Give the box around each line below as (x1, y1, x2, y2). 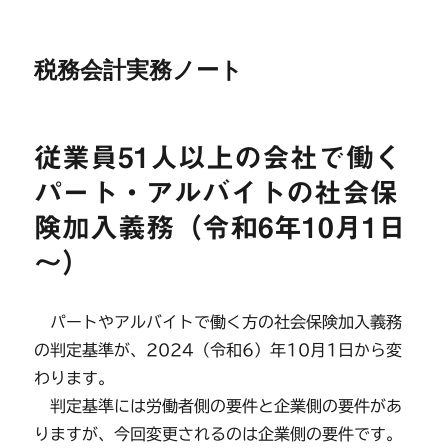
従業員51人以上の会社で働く (34, 143, 403, 171)
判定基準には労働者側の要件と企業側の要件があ (34, 398, 403, 414)
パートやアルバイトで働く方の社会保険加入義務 (34, 314, 403, 330)
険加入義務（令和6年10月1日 (34, 213, 407, 241)
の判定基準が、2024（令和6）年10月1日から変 (34, 342, 403, 358)
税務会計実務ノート (34, 56, 244, 84)
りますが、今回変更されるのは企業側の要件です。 (34, 426, 403, 442)
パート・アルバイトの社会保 (34, 178, 399, 206)
